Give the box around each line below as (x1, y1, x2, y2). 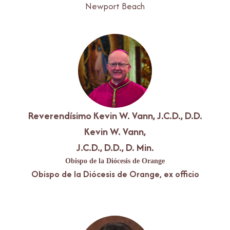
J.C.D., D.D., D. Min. (76, 140, 154, 155)
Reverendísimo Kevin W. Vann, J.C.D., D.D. (28, 108, 202, 123)
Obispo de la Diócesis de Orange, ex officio (31, 167, 199, 180)
